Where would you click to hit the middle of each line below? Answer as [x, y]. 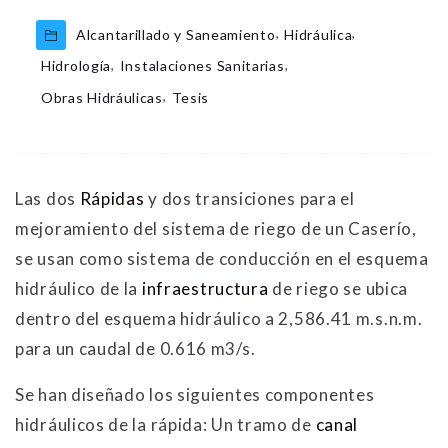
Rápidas [112, 198]
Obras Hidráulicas [102, 97]
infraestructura [205, 288]
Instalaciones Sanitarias [202, 66]
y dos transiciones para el [249, 198]
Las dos [47, 198]
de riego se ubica [338, 288]
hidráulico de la [78, 288]
